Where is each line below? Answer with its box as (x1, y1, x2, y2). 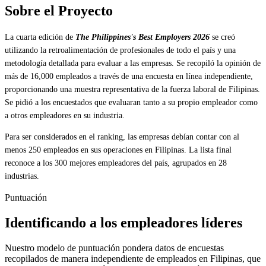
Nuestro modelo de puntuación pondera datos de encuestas (5, 243, 224, 254)
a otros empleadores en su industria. (5, 111, 125, 121)
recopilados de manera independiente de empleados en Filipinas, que (5, 254, 261, 264)
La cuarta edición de (5, 33, 75, 42)
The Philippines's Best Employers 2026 (75, 33, 210, 42)
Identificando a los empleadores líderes (5, 215, 242, 231)
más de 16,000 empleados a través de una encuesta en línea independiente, (5, 72, 253, 81)
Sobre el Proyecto (5, 3, 113, 19)
